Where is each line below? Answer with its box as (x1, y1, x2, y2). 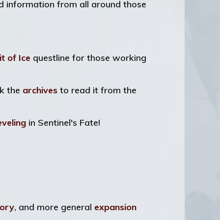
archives (23, 84, 57, 96)
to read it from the (57, 84, 137, 96)
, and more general (14, 201, 94, 213)
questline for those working (30, 52, 146, 63)
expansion (94, 201, 137, 213)
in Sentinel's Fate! (26, 117, 100, 128)
